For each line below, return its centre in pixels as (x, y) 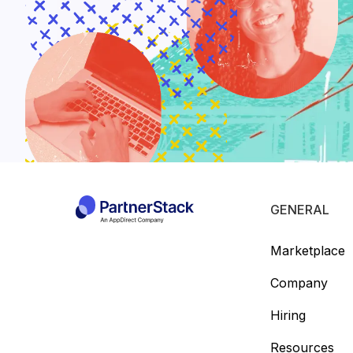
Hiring (288, 315)
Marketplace (307, 250)
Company (299, 282)
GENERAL (299, 209)
